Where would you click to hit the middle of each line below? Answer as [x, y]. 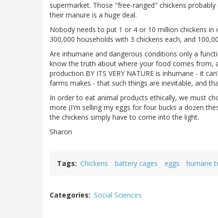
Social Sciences [118, 195]
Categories [69, 195]
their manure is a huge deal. [93, 15]
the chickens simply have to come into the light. [124, 117]
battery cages [136, 163]
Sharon [61, 132]
